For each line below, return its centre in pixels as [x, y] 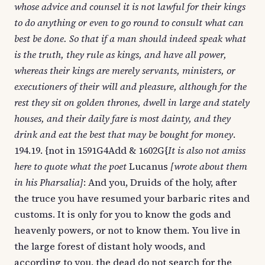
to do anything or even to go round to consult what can [129, 22]
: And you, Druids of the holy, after [160, 182]
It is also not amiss [207, 150]
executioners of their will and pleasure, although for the [130, 86]
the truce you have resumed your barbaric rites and [132, 198]
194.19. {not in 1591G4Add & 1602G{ [91, 150]
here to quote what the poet [70, 166]
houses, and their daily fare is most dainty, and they [122, 118]
